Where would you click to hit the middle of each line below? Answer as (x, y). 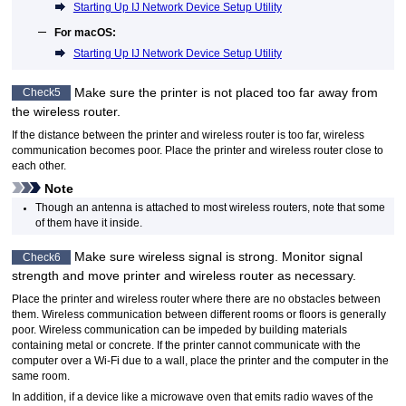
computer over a (53, 361)
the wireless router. (67, 111)
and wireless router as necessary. (259, 276)
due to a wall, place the (179, 361)
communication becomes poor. (87, 150)
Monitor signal (323, 257)
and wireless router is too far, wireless (271, 135)
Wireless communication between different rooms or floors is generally (214, 315)
